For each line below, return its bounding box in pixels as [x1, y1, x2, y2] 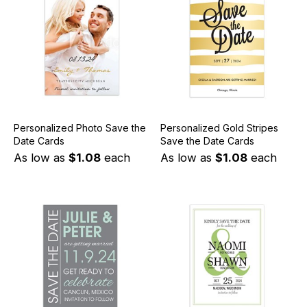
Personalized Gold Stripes [160, 122, 278, 134]
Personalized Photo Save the [13, 122, 146, 134]
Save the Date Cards [160, 135, 254, 147]
